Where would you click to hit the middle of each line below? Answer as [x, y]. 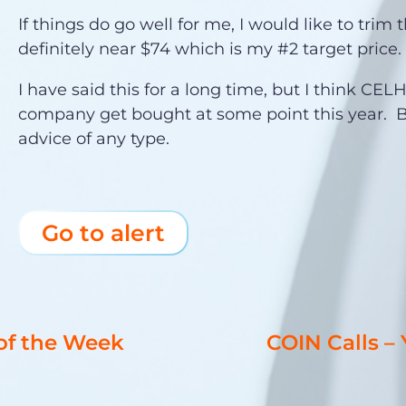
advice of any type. [94, 139]
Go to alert [104, 233]
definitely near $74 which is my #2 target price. [210, 49]
